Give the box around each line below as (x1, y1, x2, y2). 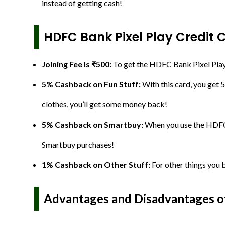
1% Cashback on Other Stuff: (42, 160, 152, 169)
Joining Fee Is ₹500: (42, 59, 113, 69)
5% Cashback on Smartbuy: (42, 120, 145, 129)
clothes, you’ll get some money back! (42, 99, 167, 109)
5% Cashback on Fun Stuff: (42, 79, 142, 89)
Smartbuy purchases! (42, 140, 114, 149)
